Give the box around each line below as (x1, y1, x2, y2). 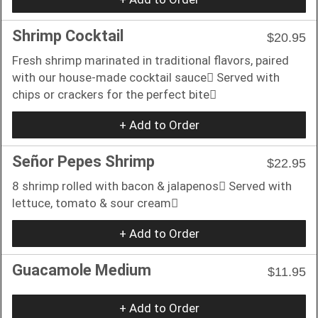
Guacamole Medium (12, 261, 151, 279)
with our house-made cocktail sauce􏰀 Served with (12, 70, 280, 84)
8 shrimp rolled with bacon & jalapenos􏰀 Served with (12, 178, 292, 193)
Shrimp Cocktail (12, 26, 124, 45)
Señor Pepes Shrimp (12, 152, 155, 170)
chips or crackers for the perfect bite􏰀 (12, 87, 216, 102)
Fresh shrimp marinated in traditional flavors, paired (12, 53, 289, 67)
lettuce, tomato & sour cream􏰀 (12, 195, 178, 210)
